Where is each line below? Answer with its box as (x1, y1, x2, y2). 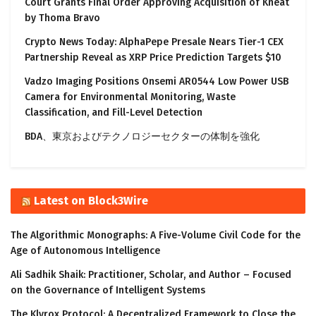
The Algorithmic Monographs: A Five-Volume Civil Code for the (11, 229, 300, 242)
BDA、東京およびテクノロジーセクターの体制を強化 (25, 130, 260, 143)
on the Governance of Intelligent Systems (11, 284, 205, 297)
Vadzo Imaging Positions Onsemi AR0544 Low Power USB (25, 75, 288, 88)
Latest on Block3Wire (34, 194, 148, 208)
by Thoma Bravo (25, 12, 100, 25)
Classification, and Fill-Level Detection (25, 107, 202, 119)
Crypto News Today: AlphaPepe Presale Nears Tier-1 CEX (25, 36, 284, 49)
